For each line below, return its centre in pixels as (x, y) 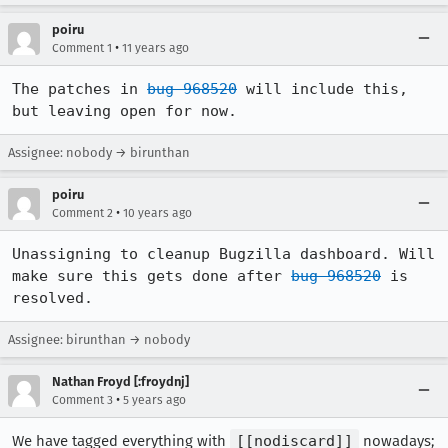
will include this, (322, 89)
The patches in (79, 89)
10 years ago (157, 213)
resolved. (52, 298)
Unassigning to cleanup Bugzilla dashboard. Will (223, 254)
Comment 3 (82, 400)
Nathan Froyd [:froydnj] (120, 381)
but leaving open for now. (124, 111)
